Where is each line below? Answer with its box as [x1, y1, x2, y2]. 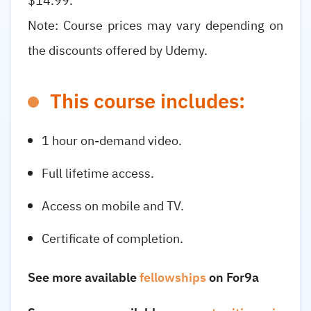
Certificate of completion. [42, 229, 183, 249]
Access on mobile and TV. [42, 196, 184, 215]
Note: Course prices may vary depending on [28, 15, 283, 35]
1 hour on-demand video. [42, 131, 182, 150]
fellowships [140, 268, 206, 287]
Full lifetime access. [42, 163, 154, 183]
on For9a [209, 268, 259, 287]
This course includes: [50, 86, 245, 117]
